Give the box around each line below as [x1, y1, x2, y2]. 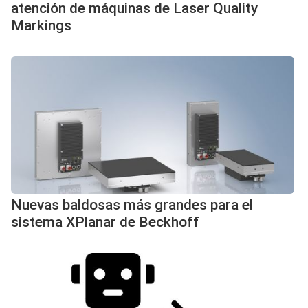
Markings [11, 17, 71, 34]
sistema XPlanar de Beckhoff [11, 214, 199, 230]
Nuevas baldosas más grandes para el [11, 197, 253, 213]
